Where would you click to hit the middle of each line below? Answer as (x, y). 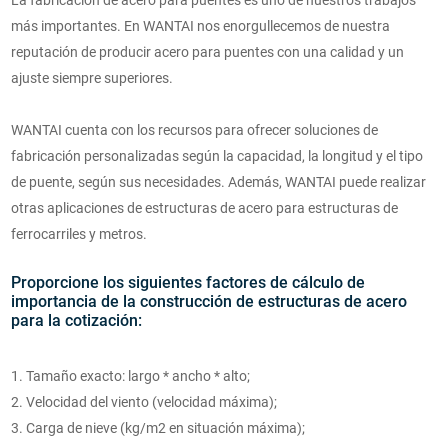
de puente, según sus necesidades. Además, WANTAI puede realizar (218, 182)
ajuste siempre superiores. (91, 78)
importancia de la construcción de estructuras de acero (208, 302)
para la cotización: (76, 321)
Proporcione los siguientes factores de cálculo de (187, 283)
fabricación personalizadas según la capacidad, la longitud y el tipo (216, 156)
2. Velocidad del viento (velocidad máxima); (143, 402)
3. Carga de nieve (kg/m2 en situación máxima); (157, 428)
